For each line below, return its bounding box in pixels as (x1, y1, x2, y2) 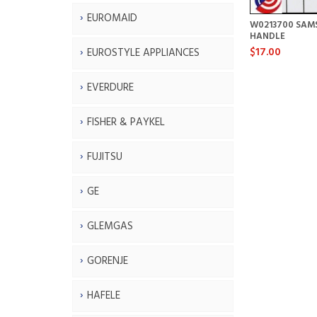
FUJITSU (87, 148, 122, 166)
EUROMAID (87, 9, 137, 27)
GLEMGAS (87, 217, 133, 235)
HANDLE (249, 28, 285, 44)
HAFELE (87, 287, 120, 304)
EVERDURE (87, 79, 134, 96)
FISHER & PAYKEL (87, 113, 165, 131)
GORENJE (87, 252, 128, 270)
